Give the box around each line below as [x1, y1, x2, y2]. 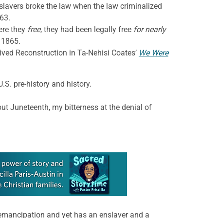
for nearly [131, 24, 166, 34]
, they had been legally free [40, 24, 131, 34]
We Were [139, 48, 168, 57]
